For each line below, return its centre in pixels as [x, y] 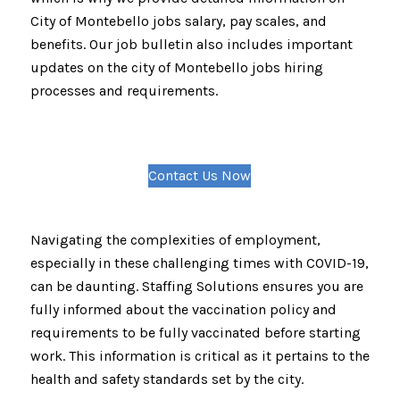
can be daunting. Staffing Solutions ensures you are [196, 287]
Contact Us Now [200, 176]
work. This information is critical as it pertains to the [200, 356]
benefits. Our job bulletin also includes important [191, 45]
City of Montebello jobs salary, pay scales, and [178, 21]
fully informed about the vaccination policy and [183, 310]
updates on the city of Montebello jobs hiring [176, 68]
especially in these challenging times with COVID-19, [199, 263]
